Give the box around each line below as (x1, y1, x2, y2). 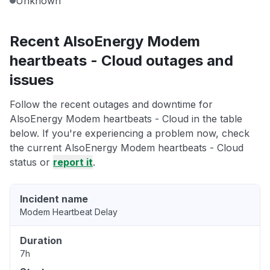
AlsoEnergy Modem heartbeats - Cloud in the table (10, 113, 242, 125)
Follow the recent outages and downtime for (10, 98, 213, 111)
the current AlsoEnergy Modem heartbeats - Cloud (10, 142, 243, 154)
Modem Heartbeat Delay (20, 207, 118, 218)
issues (10, 71, 54, 89)
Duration (20, 234, 62, 247)
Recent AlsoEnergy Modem (10, 33, 200, 51)
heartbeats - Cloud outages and (10, 52, 233, 70)
